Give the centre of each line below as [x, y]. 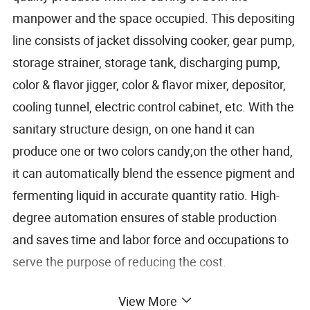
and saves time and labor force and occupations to [151, 239]
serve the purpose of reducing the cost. [120, 261]
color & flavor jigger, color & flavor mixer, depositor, [149, 84]
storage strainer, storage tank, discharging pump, [147, 62]
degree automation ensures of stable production [145, 217]
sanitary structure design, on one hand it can [134, 128]
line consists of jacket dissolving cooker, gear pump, [154, 40]
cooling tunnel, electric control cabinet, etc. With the [154, 106]
